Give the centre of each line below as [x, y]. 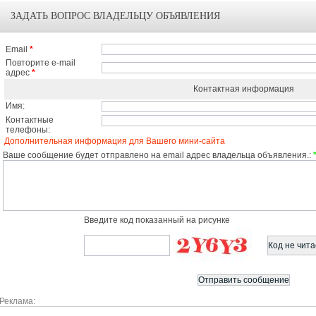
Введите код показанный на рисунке [157, 220]
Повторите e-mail [41, 63]
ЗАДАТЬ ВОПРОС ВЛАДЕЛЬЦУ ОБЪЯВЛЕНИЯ [115, 16]
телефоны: [28, 130]
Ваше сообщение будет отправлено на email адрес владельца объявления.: [158, 155]
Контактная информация [243, 89]
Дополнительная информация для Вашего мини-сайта [115, 141]
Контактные [30, 120]
